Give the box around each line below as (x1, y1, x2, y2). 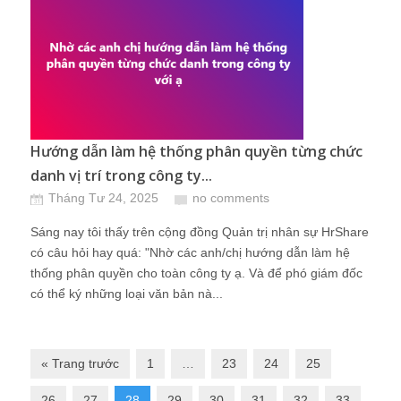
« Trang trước (41, 356, 119, 371)
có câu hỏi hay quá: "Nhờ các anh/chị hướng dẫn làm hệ (30, 245, 350, 260)
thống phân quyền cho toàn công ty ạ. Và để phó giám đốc (30, 266, 363, 280)
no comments (192, 191, 269, 205)
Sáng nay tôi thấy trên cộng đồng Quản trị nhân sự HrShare (30, 225, 369, 239)
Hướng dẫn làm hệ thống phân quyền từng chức (30, 141, 363, 161)
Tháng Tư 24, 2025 (48, 191, 158, 205)
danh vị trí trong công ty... (30, 166, 212, 185)
